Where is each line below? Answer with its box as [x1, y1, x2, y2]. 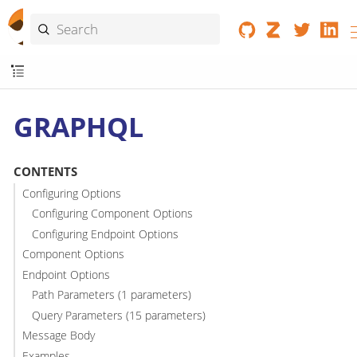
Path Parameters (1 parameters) [32, 287, 192, 303]
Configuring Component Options [32, 206, 194, 222]
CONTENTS [13, 163, 77, 180]
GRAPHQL [14, 108, 143, 145]
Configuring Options [22, 185, 121, 201]
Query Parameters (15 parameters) [32, 307, 206, 323]
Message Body [22, 328, 95, 343]
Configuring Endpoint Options [32, 226, 179, 241]
